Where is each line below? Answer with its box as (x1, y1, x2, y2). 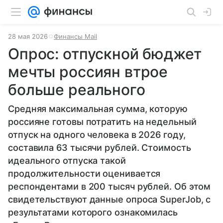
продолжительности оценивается (8, 168, 161, 179)
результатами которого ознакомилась (8, 207, 178, 218)
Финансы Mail (54, 32, 97, 40)
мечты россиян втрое (8, 63, 168, 81)
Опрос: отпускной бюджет (8, 45, 202, 63)
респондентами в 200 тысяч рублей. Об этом (8, 181, 211, 192)
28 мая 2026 (8, 32, 48, 40)
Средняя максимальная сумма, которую (8, 104, 188, 114)
